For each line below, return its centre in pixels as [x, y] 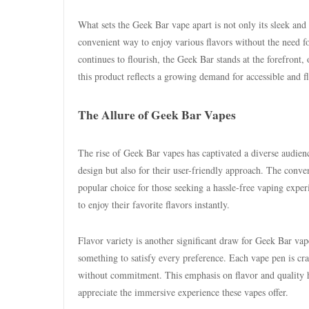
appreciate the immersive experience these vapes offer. [183, 292]
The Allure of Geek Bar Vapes [157, 114]
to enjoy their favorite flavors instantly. [154, 205]
